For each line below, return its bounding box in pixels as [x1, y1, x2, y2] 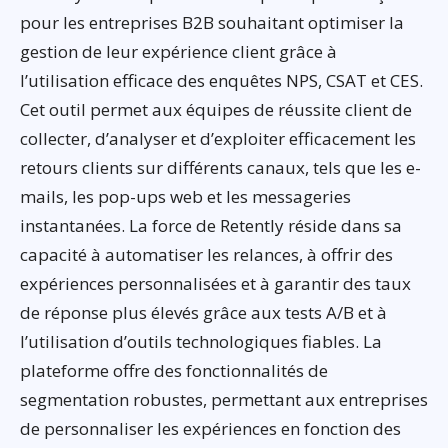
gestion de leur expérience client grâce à [20, 39, 337, 63]
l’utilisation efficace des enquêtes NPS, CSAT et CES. [20, 68, 423, 92]
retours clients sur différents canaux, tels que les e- [20, 155, 421, 179]
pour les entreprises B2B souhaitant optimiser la [20, 10, 404, 34]
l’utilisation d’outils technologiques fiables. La [20, 329, 382, 353]
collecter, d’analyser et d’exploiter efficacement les [20, 126, 416, 150]
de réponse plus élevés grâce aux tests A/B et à [20, 300, 387, 324]
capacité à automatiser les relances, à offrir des [20, 242, 393, 266]
